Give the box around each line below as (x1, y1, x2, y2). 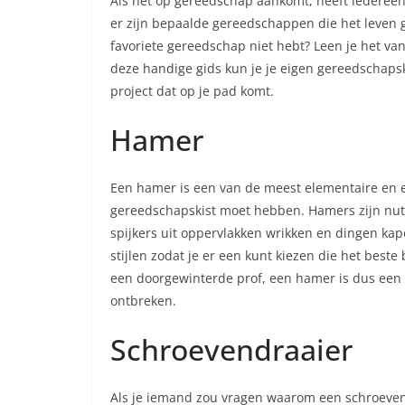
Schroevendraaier (110, 330, 353, 370)
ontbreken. (110, 292, 176, 310)
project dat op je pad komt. (110, 82, 274, 100)
